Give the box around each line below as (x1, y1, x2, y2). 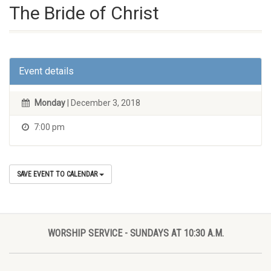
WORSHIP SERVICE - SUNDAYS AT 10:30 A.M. (47, 227, 224, 239)
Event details (19, 65, 74, 77)
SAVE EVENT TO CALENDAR (17, 170, 99, 178)
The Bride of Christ (9, 2, 159, 24)
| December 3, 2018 (65, 98, 140, 108)
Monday (34, 98, 65, 108)
